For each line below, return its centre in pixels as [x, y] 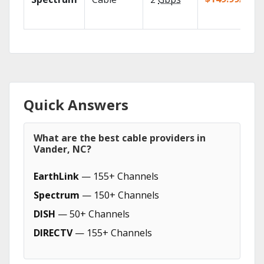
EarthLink [56, 176]
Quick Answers [76, 105]
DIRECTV [53, 233]
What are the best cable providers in [120, 138]
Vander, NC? [62, 149]
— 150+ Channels [119, 195]
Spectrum [57, 195]
